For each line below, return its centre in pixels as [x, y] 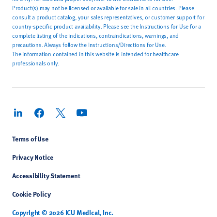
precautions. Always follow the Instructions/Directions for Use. [89, 45]
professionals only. [37, 63]
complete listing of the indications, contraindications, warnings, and [96, 35]
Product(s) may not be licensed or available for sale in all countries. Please [103, 8]
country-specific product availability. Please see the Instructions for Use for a [107, 26]
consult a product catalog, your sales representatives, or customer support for [108, 17]
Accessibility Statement [46, 175]
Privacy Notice [33, 157]
